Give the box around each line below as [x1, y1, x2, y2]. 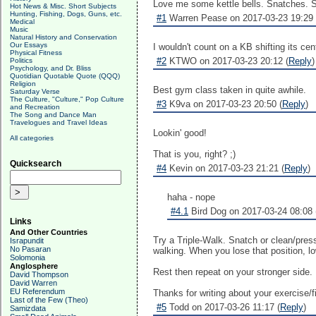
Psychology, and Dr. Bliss [10, 64, 91, 72]
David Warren [10, 279, 57, 287]
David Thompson [10, 270, 68, 279]
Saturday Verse [10, 87, 60, 95]
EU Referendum [10, 287, 65, 296]
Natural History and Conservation [10, 33, 117, 41]
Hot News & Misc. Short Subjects [10, 2, 116, 10]
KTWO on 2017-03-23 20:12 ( [166, 56, 288, 66]
